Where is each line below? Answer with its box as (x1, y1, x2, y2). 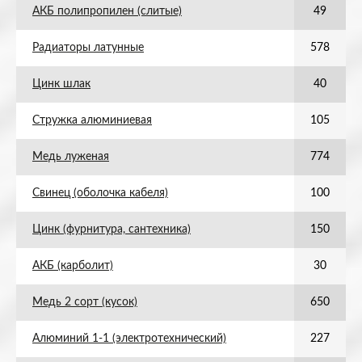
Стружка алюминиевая (32, 115, 152, 126)
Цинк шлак (32, 78, 90, 90)
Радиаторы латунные (32, 42, 144, 53)
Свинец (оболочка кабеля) (32, 187, 168, 199)
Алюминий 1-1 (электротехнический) (32, 333, 226, 344)
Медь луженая (32, 151, 109, 162)
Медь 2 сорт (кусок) (32, 297, 137, 308)
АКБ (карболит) (32, 260, 113, 271)
